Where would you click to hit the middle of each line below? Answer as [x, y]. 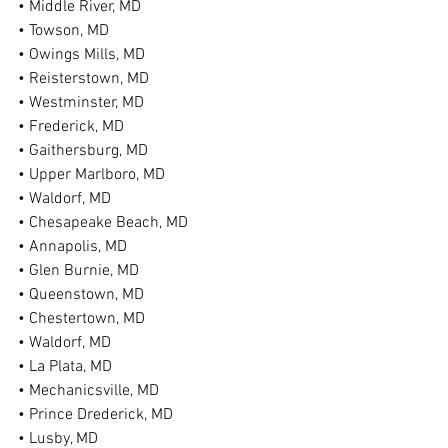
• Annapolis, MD [72, 247]
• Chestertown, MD [81, 319]
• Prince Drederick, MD [95, 415]
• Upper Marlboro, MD [91, 175]
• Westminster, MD [81, 103]
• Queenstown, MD [81, 295]
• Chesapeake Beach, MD [103, 223]
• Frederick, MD [71, 127]
